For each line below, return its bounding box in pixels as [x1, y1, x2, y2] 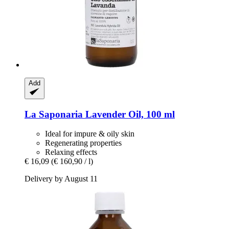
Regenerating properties [45, 139, 122, 148]
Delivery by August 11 [25, 174, 98, 184]
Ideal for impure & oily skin [45, 129, 134, 139]
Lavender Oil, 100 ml [83, 108, 175, 120]
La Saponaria [25, 108, 83, 120]
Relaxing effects [45, 148, 97, 157]
